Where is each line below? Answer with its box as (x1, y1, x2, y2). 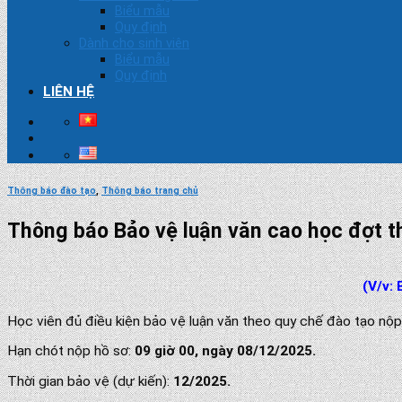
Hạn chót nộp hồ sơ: (7, 343, 131, 360)
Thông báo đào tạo (7, 185, 96, 197)
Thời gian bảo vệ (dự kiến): (7, 372, 173, 389)
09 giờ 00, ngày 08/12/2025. (131, 343, 316, 360)
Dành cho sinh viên (79, 34, 189, 51)
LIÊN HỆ (43, 83, 94, 100)
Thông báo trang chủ (101, 185, 198, 197)
